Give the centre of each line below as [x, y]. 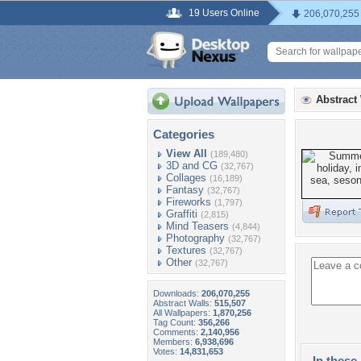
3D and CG [192, 166]
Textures [186, 250]
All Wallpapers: [183, 313]
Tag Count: [176, 322]
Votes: [166, 351]
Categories [184, 134]
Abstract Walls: [184, 303]
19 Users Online [224, 13]
